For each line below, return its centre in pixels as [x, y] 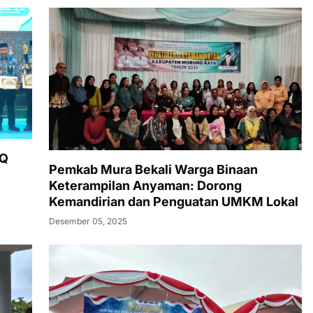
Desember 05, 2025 [88, 221]
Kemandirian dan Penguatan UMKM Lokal [174, 201]
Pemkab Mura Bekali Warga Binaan [153, 169]
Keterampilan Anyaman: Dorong [145, 185]
